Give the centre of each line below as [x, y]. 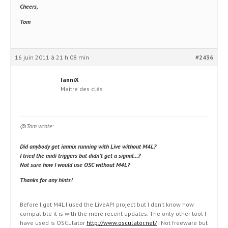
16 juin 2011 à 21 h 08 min [52, 57]
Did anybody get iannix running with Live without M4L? [88, 146]
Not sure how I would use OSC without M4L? [75, 165]
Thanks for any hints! [46, 180]
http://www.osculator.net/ [122, 223]
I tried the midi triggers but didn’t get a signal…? [80, 155]
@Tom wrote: [37, 126]
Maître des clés [82, 89]
